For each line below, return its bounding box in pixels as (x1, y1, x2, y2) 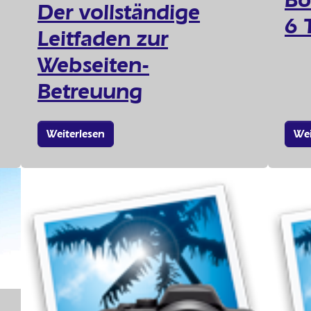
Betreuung (37, 77, 142, 104)
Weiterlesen (47, 126, 105, 140)
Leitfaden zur (37, 24, 168, 51)
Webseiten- (37, 51, 149, 78)
